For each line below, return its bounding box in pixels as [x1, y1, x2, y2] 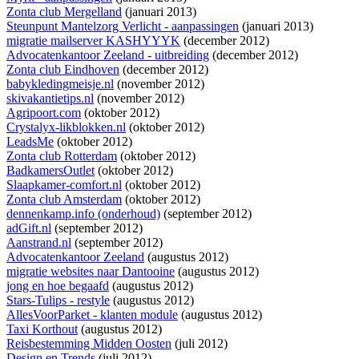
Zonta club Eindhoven [6, 63, 119, 77]
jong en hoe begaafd [6, 279, 109, 293]
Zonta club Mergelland [6, 5, 122, 19]
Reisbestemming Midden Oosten [6, 337, 171, 351]
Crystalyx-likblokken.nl [6, 120, 126, 135]
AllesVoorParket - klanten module [6, 308, 178, 322]
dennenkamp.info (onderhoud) [6, 207, 160, 221]
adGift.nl [6, 221, 51, 236]
